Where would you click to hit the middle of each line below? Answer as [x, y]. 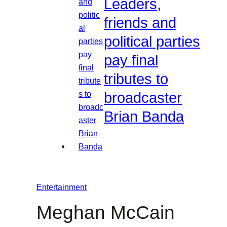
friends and [140, 23]
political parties [152, 42]
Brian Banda [144, 117]
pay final [131, 61]
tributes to [136, 79]
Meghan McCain [106, 213]
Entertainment [62, 187]
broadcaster [143, 98]
